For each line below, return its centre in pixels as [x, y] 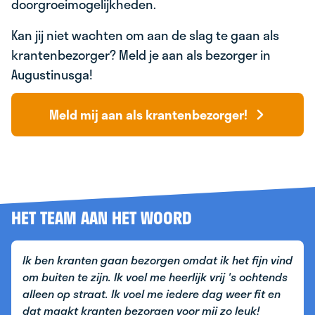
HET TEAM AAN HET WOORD [102, 218]
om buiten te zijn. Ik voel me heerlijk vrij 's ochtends [155, 277]
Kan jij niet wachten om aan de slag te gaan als [145, 35]
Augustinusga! [53, 75]
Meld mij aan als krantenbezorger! [148, 115]
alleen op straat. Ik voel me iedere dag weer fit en [152, 294]
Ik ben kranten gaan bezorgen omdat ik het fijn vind [157, 260]
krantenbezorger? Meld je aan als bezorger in [141, 55]
